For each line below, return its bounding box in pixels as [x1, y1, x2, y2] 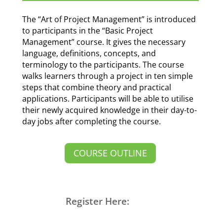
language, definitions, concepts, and [22, 47, 156, 59]
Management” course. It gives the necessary [22, 36, 185, 47]
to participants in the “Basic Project [22, 25, 153, 36]
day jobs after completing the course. [22, 115, 161, 127]
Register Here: [66, 194, 130, 208]
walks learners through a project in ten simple [22, 70, 193, 81]
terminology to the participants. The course [22, 59, 184, 70]
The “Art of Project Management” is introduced [22, 13, 196, 25]
